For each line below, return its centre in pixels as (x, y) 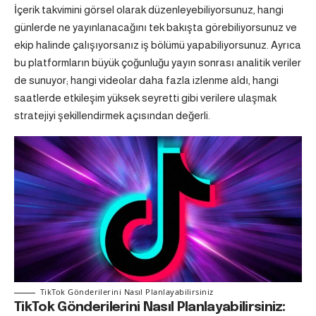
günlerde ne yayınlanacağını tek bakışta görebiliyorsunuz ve (156, 28)
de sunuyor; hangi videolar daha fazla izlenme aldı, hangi (146, 80)
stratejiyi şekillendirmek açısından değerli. (112, 116)
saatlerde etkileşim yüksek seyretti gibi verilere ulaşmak (145, 98)
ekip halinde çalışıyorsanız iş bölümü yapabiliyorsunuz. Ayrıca (158, 45)
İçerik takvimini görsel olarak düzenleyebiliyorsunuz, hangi (149, 10)
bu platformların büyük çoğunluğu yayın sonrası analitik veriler (158, 63)
